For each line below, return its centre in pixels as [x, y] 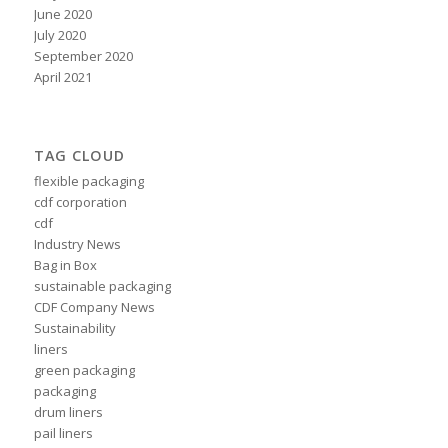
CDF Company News [94, 307]
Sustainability [74, 328]
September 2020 [83, 56]
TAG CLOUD [79, 156]
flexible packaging [88, 181]
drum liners [68, 412]
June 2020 [62, 14]
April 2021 [62, 77]
